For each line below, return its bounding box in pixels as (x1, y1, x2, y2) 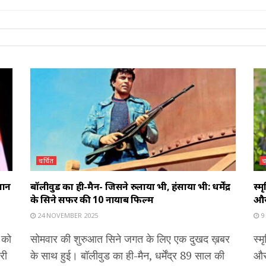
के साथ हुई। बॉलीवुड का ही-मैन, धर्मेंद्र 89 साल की (30, 248, 224, 263)
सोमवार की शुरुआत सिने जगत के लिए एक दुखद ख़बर (30, 232, 230, 246)
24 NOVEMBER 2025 (36, 211, 98, 220)
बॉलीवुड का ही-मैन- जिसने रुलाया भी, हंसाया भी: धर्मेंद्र (30, 180, 231, 194)
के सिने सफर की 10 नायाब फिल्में (30, 193, 154, 207)
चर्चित (39, 156, 54, 166)
